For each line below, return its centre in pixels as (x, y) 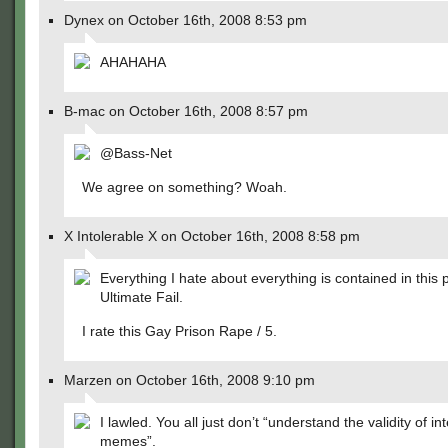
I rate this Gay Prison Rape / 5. (179, 331)
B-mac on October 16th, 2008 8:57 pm (186, 111)
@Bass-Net (136, 153)
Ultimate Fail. (141, 297)
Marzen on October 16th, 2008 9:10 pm (189, 380)
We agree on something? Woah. (184, 187)
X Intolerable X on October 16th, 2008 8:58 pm (212, 236)
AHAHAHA (133, 62)
